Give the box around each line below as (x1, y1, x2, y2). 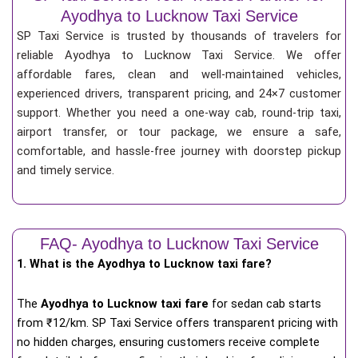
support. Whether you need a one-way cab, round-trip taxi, (17, 105, 341, 120)
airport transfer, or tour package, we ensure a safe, (17, 124, 341, 139)
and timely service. (17, 162, 114, 177)
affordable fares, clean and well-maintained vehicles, (17, 66, 341, 82)
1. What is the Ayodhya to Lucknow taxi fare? (17, 257, 272, 272)
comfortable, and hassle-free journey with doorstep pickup (17, 143, 341, 158)
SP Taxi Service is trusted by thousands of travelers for (17, 28, 341, 43)
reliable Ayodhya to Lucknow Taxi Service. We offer (17, 47, 341, 62)
